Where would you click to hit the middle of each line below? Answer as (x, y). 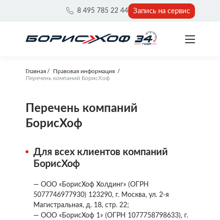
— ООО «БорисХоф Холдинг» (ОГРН (91, 185)
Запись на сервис (161, 11)
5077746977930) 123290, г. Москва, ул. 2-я (101, 195)
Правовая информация (84, 71)
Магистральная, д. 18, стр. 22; (81, 205)
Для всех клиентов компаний (100, 152)
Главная (36, 71)
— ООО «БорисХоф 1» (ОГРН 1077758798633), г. (110, 216)
